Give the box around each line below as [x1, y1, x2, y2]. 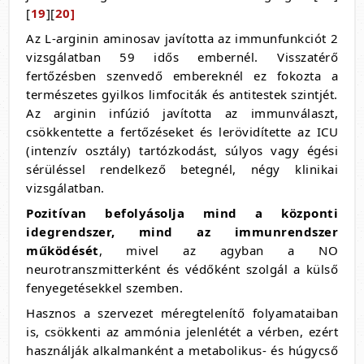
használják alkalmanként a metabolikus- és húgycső [26, 342, 338, 358]
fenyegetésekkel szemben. [26, 279, 183, 296]
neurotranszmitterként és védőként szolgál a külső [26, 261, 338, 277]
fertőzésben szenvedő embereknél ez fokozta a [26, 67, 338, 84]
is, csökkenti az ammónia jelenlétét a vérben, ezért [26, 323, 338, 340]
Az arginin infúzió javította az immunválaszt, [26, 105, 338, 121]
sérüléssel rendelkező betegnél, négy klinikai [26, 161, 338, 177]
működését [26, 242, 99, 258]
